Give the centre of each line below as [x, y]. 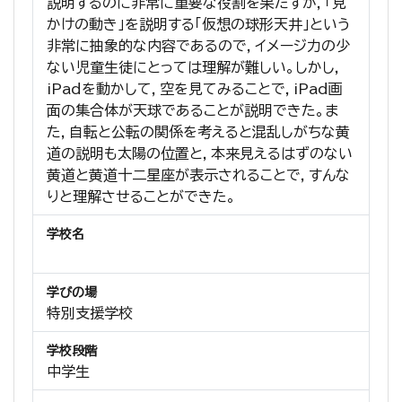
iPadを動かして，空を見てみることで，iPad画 [195, 89]
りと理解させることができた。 [141, 197]
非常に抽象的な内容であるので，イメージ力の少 [198, 46]
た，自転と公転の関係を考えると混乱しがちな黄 [198, 132]
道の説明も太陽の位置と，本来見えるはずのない [200, 154]
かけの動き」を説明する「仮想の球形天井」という [199, 25]
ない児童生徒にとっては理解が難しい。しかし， [195, 68]
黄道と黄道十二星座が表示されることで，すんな [198, 175]
